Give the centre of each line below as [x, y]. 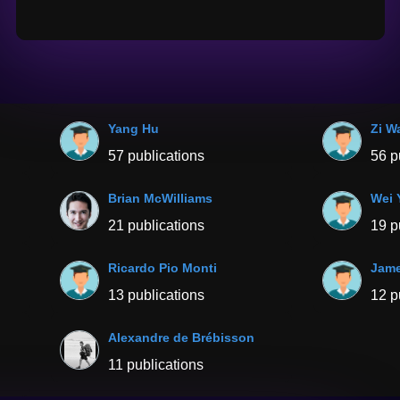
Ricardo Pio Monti [163, 268]
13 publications [157, 296]
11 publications [156, 365]
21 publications [157, 226]
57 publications [157, 156]
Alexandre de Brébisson [182, 338]
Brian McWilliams [161, 199]
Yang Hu [134, 129]
